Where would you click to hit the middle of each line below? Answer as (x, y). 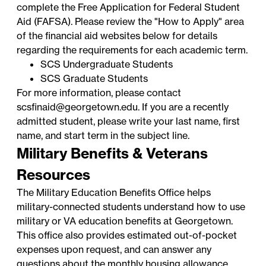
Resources (54, 174)
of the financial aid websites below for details (117, 35)
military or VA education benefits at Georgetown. (125, 221)
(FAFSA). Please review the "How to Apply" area (138, 21)
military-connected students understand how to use (131, 206)
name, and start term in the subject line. (103, 135)
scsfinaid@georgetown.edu (77, 107)
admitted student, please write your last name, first (129, 121)
